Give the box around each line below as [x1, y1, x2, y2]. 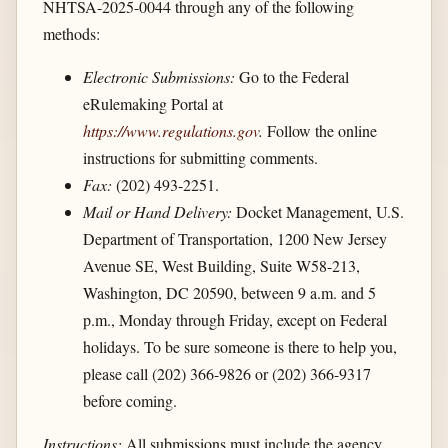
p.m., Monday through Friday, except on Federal [82, 309, 387, 331]
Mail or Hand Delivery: [82, 201, 232, 223]
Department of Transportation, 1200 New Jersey [82, 228, 387, 250]
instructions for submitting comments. [82, 147, 318, 169]
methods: [42, 23, 100, 45]
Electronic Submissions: [82, 66, 235, 88]
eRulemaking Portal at [82, 93, 223, 115]
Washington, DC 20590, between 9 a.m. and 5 [82, 282, 376, 304]
